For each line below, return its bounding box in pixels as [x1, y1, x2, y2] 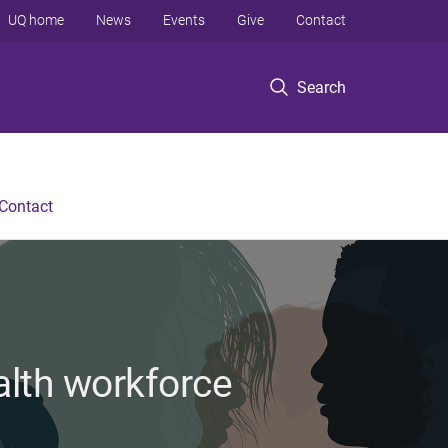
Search [297, 77, 346, 97]
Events [163, 12, 205, 28]
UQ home [8, 12, 64, 28]
